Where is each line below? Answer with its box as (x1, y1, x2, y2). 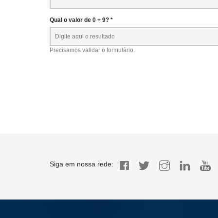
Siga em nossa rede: (50, 160, 113, 168)
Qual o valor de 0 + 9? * (50, 17, 113, 23)
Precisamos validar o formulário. (50, 47, 135, 54)
